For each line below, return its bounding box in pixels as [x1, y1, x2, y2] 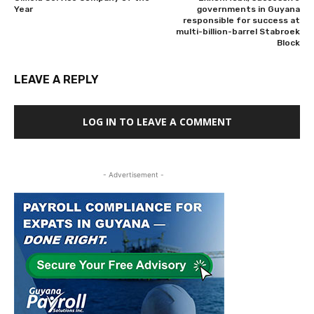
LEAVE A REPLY [14, 73, 99, 87]
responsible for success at [182, 15, 300, 26]
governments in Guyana [196, 4, 300, 15]
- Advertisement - [102, 170, 164, 179]
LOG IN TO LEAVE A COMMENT [82, 115, 232, 129]
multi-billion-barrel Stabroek [175, 27, 300, 37]
